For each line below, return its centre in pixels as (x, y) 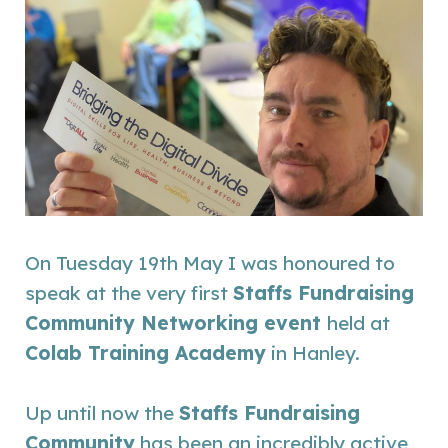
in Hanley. (313, 353)
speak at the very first (129, 293)
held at (358, 323)
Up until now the (102, 413)
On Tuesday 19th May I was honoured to (210, 263)
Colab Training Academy (145, 353)
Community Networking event (176, 323)
